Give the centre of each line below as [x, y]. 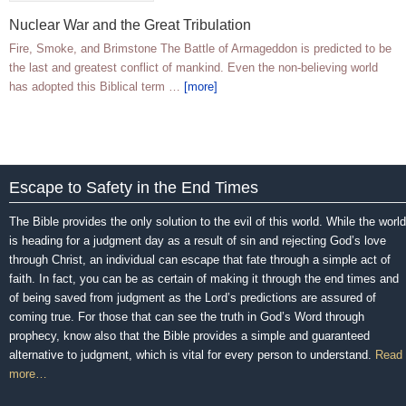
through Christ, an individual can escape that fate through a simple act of [200, 260]
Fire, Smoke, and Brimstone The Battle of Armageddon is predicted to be [200, 49]
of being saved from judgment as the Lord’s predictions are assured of [193, 298]
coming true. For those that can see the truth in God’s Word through [187, 317]
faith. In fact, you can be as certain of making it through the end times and [204, 279]
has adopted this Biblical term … [97, 87]
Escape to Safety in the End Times [134, 188]
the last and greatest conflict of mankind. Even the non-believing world [193, 68]
